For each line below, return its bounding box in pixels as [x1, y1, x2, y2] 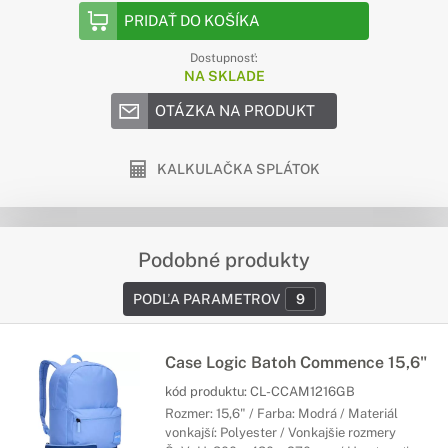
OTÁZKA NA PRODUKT [155, 102, 315, 119]
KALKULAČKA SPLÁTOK [157, 161, 320, 177]
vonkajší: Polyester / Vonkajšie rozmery [165, 425, 396, 440]
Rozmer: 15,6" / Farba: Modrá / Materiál [165, 406, 398, 421]
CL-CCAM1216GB [250, 384, 355, 399]
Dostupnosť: [190, 51, 258, 65]
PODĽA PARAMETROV [132, 291, 280, 307]
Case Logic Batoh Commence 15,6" [165, 353, 427, 372]
